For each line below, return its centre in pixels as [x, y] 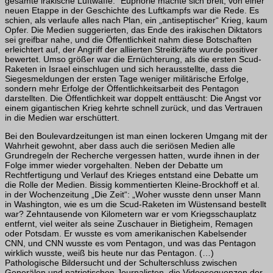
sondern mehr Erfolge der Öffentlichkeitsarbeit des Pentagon [122, 89]
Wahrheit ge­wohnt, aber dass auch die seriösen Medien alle [120, 146]
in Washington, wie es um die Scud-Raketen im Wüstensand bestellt [136, 204]
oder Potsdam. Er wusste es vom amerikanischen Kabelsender [126, 234]
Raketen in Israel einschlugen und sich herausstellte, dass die [124, 69]
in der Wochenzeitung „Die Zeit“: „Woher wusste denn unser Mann [133, 195]
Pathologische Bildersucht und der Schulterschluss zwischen [121, 263]
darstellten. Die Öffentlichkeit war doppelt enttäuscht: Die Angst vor [133, 98]
